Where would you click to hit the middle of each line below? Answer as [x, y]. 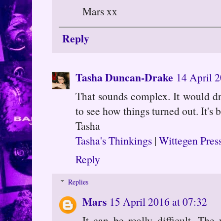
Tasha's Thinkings [114, 141]
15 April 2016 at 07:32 [158, 202]
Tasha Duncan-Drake [124, 77]
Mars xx [100, 11]
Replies [78, 182]
